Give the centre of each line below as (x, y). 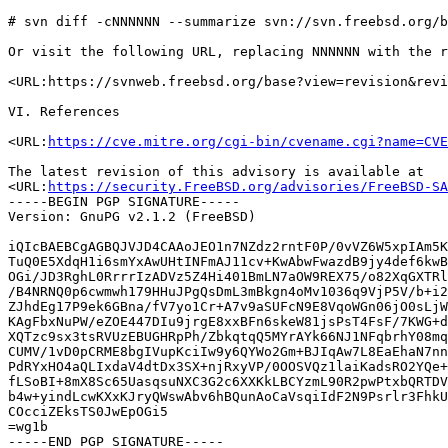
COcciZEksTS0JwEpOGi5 (88, 411)
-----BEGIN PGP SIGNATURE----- (124, 201)
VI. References (64, 111)
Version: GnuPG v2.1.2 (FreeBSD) (132, 216)
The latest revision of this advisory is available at (216, 171)
